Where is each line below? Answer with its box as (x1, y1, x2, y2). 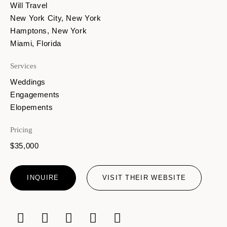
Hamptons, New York (10, 26, 87, 35)
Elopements (10, 102, 53, 111)
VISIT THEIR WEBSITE (102, 173, 186, 181)
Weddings (10, 77, 46, 86)
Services (10, 61, 36, 70)
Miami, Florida (10, 39, 61, 48)
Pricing (10, 125, 32, 134)
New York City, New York (10, 13, 101, 22)
